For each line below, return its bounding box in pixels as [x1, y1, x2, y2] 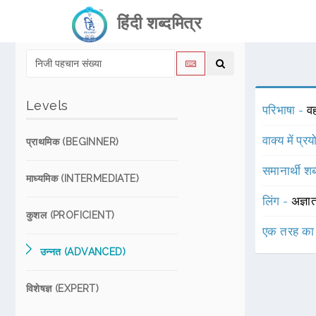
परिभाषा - [262, 103, 307, 117]
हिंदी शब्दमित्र [107, 13, 201, 33]
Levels [26, 98, 68, 113]
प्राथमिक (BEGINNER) [26, 136, 119, 147]
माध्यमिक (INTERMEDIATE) [26, 173, 139, 184]
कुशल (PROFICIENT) [26, 209, 115, 221]
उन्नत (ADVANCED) [40, 246, 126, 257]
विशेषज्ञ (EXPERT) [26, 283, 99, 294]
